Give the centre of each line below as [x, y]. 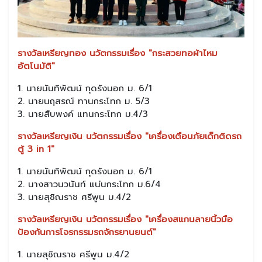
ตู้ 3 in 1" [36, 149]
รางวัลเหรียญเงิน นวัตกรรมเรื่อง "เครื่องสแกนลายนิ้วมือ [125, 220]
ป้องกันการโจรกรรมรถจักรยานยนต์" [87, 232]
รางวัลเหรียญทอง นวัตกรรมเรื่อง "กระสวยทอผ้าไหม [118, 54]
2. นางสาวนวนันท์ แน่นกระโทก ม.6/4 [89, 185]
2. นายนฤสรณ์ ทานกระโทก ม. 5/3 [84, 101]
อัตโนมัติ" [36, 66]
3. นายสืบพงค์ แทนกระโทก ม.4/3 [83, 114]
